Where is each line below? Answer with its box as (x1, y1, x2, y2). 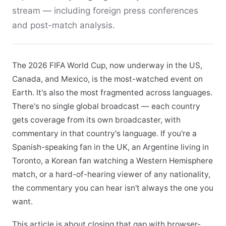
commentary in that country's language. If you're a (12, 129, 197, 138)
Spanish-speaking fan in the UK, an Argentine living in (12, 142, 209, 152)
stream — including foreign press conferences (12, 6, 198, 16)
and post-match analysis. (12, 20, 115, 30)
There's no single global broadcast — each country (12, 101, 200, 111)
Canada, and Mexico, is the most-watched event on (12, 74, 203, 84)
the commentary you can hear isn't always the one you (12, 183, 213, 193)
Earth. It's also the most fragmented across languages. (12, 88, 212, 97)
